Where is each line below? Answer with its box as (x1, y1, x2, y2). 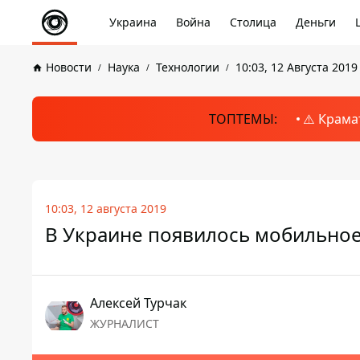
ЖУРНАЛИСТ (90, 316, 159, 331)
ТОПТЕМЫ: (208, 110, 277, 128)
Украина (109, 14, 157, 30)
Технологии (156, 59, 219, 75)
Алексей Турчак (90, 294, 186, 312)
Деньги (296, 14, 336, 30)
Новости (46, 59, 92, 75)
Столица (230, 14, 276, 30)
